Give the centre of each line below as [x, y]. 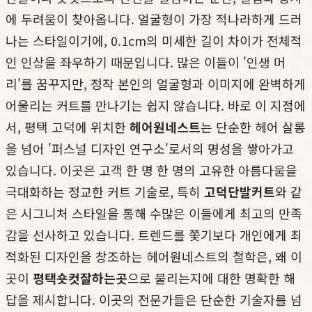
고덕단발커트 [240, 191]
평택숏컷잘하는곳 [80, 278]
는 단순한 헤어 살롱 [253, 126]
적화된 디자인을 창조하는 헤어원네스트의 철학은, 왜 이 [154, 256]
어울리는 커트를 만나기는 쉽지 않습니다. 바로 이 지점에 [156, 105]
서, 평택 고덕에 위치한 [68, 126]
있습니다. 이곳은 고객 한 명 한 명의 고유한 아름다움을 [151, 170]
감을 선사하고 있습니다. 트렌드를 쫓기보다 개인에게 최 [154, 234]
